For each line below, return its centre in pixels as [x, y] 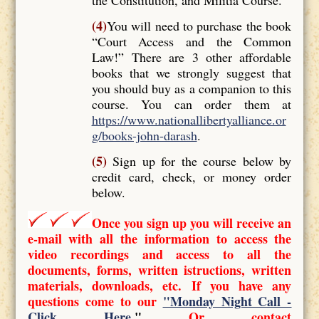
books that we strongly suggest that [192, 72]
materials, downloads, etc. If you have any [159, 285]
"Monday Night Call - [227, 301]
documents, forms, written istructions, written [159, 270]
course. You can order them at [192, 104]
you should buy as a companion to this [192, 88]
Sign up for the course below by [199, 161]
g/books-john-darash [144, 135]
